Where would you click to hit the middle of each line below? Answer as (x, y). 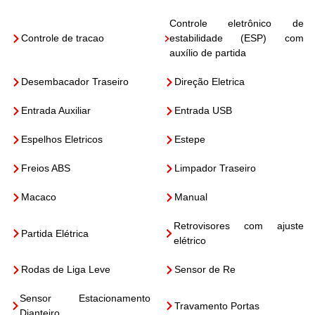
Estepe (190, 139)
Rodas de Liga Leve (66, 269)
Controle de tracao (63, 38)
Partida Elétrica (55, 233)
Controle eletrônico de (236, 23)
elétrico (189, 240)
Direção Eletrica (210, 82)
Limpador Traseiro (215, 168)
